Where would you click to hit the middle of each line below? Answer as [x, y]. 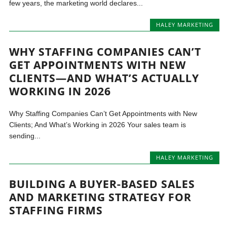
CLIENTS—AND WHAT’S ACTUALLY [104, 78]
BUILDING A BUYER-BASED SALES [102, 184]
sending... [25, 136]
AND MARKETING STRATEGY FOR [101, 197]
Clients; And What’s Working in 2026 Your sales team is [98, 124]
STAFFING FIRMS [56, 211]
